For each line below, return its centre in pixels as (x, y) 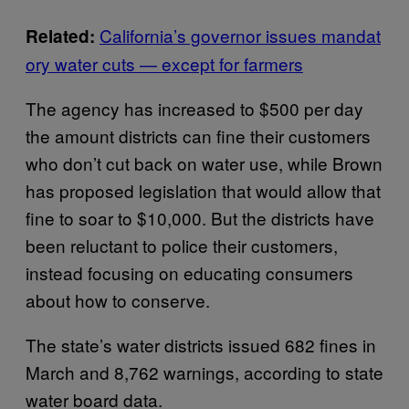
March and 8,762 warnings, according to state (204, 372)
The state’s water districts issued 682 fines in (201, 345)
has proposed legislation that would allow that (203, 190)
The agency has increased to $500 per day (194, 108)
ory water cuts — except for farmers (164, 63)
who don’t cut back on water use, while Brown (204, 163)
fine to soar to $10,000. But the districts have (200, 218)
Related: (63, 36)
